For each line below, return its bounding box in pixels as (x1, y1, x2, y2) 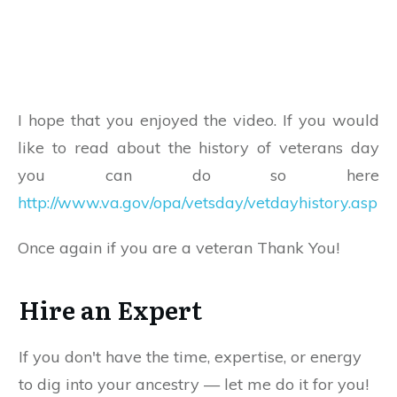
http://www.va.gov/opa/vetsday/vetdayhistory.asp (18, 191, 378, 213)
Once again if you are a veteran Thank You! (18, 237, 339, 258)
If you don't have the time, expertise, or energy (19, 346, 362, 367)
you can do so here (18, 164, 379, 185)
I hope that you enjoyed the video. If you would (18, 109, 379, 130)
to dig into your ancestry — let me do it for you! (19, 373, 369, 394)
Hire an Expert (19, 290, 202, 328)
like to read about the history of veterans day (18, 136, 379, 158)
